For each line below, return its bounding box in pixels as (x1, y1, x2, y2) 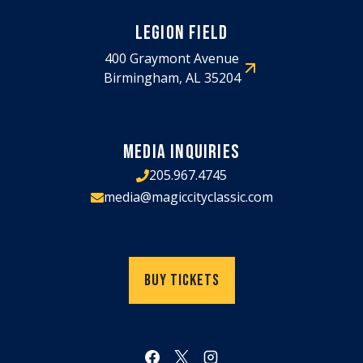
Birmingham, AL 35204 (103, 69, 241, 87)
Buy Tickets (143, 271, 220, 290)
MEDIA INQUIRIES (123, 140, 240, 164)
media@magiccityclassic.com (103, 188, 273, 206)
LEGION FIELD (135, 21, 228, 45)
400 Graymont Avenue (105, 49, 239, 67)
